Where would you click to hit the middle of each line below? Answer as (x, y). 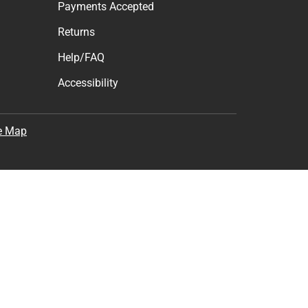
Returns (76, 32)
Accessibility (88, 83)
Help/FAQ (81, 58)
